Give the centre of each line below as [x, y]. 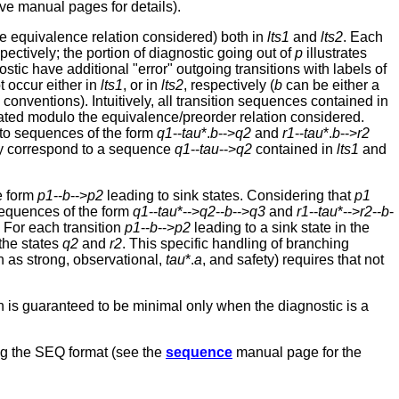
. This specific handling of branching [236, 244]
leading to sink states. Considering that [229, 196]
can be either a [331, 85]
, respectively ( [229, 85]
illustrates [335, 53]
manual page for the [297, 353]
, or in [142, 85]
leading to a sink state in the [280, 228]
